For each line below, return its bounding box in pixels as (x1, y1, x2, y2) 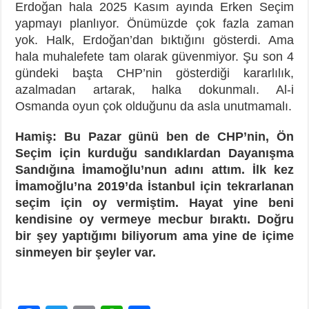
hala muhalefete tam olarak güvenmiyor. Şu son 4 (15, 50, 294, 63)
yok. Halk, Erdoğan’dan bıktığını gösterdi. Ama (15, 33, 294, 47)
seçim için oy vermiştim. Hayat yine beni (15, 196, 294, 210)
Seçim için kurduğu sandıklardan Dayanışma (15, 146, 294, 160)
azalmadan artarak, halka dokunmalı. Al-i (15, 83, 294, 97)
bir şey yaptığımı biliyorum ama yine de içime (15, 229, 294, 243)
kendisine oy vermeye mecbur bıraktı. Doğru (15, 212, 294, 226)
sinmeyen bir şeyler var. (15, 246, 157, 259)
